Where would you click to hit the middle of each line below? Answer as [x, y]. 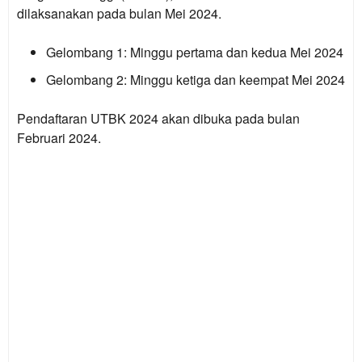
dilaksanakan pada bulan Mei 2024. [119, 13]
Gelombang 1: [86, 52]
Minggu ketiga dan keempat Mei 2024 [236, 80]
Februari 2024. [59, 138]
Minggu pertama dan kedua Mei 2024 [235, 52]
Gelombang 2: [86, 80]
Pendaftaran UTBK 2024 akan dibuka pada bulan [158, 118]
